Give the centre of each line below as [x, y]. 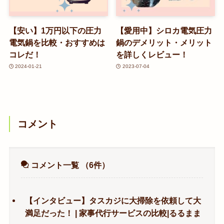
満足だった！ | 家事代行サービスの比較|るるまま [113, 213]
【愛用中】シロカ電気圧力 [164, 30]
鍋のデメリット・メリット [164, 42]
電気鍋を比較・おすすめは [57, 42]
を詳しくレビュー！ [152, 54]
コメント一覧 [55, 165]
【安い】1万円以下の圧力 [55, 30]
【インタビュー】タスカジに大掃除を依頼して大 [113, 200]
